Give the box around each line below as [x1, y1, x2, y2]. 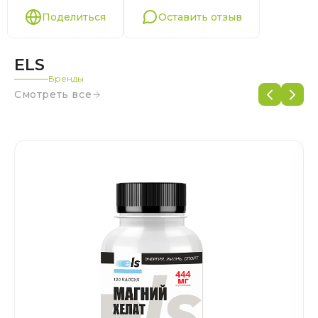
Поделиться [42, 11, 106, 23]
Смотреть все [14, 88, 92, 101]
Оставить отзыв [158, 11, 242, 23]
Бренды [48, 73, 84, 84]
